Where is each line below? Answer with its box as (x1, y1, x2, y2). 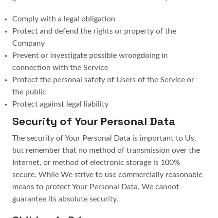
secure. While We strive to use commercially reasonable (12, 170, 202, 179)
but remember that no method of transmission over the (12, 146, 200, 154)
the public (12, 88, 46, 96)
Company (12, 39, 45, 47)
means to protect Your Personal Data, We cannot (12, 182, 179, 191)
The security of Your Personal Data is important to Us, (12, 134, 196, 142)
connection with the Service (12, 63, 108, 72)
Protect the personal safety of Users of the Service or (12, 75, 194, 84)
